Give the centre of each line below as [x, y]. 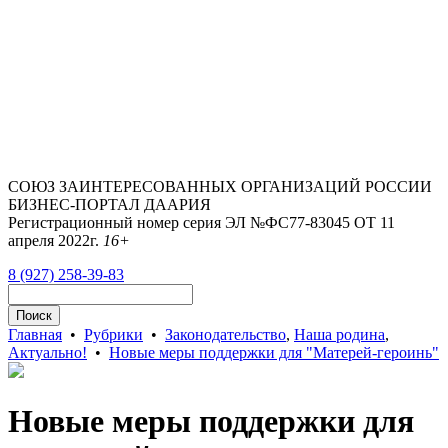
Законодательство [225, 334]
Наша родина [339, 334]
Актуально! [47, 352]
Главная [35, 334]
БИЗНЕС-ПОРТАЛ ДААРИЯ [109, 204]
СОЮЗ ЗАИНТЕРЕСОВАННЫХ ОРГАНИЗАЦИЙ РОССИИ [220, 186]
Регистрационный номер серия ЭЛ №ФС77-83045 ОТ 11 [201, 222]
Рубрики [113, 334]
